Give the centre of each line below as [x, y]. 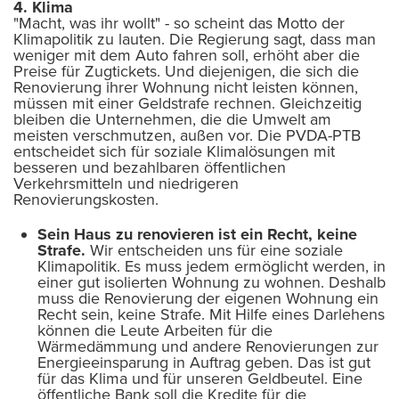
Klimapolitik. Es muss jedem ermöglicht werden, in [212, 266]
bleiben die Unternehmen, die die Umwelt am [172, 119]
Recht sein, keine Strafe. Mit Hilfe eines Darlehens [211, 314]
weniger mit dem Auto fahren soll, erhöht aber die [187, 55]
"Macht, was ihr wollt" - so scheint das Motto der [179, 23]
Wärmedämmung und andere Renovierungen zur [208, 346]
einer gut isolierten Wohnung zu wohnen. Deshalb [212, 282]
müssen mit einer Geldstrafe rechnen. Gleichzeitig [187, 103]
